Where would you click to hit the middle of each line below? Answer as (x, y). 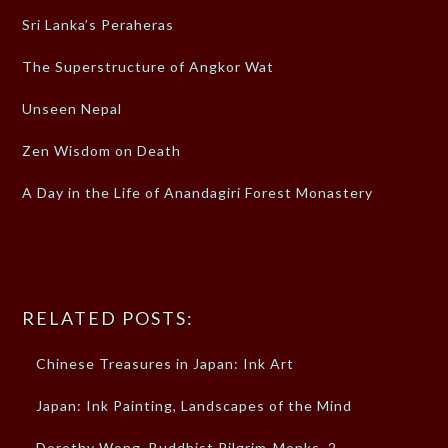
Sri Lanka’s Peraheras (98, 25)
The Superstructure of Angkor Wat (148, 67)
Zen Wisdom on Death (102, 151)
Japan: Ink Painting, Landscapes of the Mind (194, 406)
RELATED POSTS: (108, 318)
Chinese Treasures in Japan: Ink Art (165, 364)
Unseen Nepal (72, 109)
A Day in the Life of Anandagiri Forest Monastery (198, 193)
